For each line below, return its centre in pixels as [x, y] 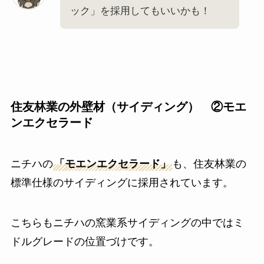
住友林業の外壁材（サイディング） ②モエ [128, 107]
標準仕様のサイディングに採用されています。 [122, 182]
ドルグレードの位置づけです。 [85, 241]
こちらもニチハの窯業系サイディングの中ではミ [127, 222]
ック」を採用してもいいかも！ [140, 11]
